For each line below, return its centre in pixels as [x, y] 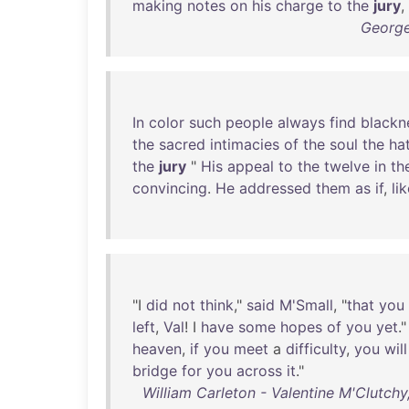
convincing [170, 188]
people [249, 122]
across [259, 371]
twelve [347, 166]
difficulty [316, 349]
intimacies [245, 144]
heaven [157, 349]
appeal [251, 166]
